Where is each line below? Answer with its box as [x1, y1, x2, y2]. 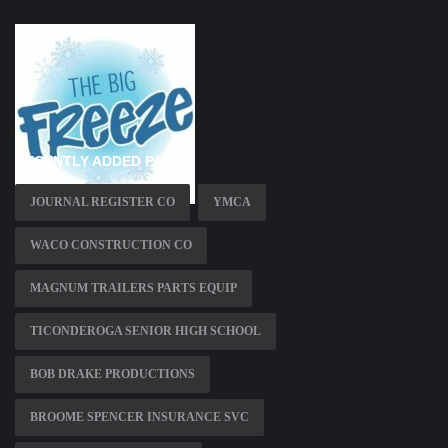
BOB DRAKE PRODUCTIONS [30, 366, 195, 381]
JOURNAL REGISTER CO [30, 194, 175, 209]
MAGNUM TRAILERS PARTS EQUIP [30, 280, 237, 295]
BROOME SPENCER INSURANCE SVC [30, 409, 249, 424]
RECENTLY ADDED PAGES [15, 152, 192, 169]
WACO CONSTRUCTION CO [30, 237, 192, 252]
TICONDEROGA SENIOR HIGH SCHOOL [30, 323, 261, 338]
